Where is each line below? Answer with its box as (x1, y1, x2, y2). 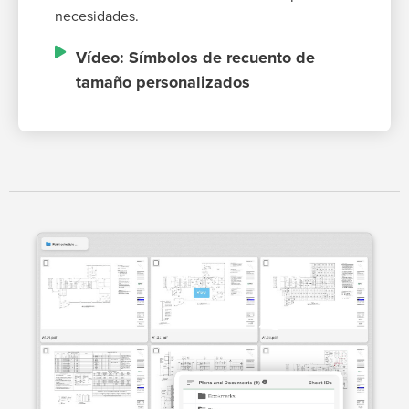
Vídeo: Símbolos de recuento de (75, 47, 315, 68)
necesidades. (55, 7, 139, 26)
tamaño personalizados (75, 72, 250, 93)
